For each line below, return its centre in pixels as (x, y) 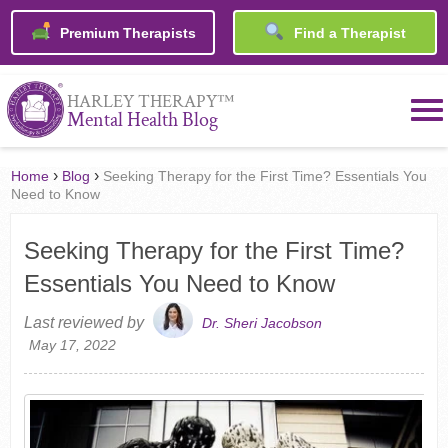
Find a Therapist (347, 33)
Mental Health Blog (142, 120)
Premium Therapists (125, 33)
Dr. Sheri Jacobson (261, 323)
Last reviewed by (85, 323)
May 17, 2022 (72, 345)
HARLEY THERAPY (141, 102)
